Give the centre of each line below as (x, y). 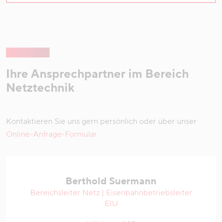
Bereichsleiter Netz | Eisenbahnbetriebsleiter (111, 193)
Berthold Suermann (111, 181)
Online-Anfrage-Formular (52, 134)
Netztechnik (40, 88)
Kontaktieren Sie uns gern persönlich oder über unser (101, 121)
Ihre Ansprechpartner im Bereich (97, 74)
